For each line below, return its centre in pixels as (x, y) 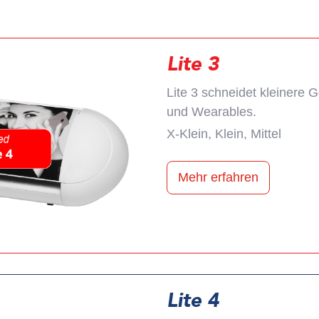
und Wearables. (211, 111)
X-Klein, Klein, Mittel (224, 134)
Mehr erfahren (218, 177)
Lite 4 (193, 301)
